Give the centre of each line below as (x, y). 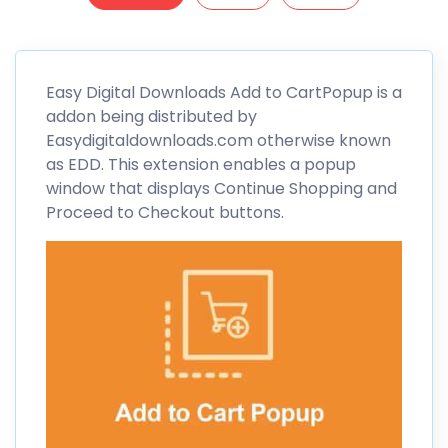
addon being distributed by (151, 117)
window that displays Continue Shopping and (221, 189)
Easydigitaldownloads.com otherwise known (218, 141)
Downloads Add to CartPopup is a (268, 93)
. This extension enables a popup (228, 165)
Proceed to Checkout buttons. (165, 213)
